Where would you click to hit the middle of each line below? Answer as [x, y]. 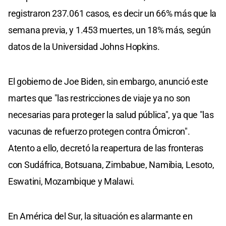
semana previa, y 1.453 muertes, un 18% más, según [109, 30]
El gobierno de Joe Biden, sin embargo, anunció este [108, 81]
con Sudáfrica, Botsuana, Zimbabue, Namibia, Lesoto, [111, 164]
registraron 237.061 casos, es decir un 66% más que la [112, 13]
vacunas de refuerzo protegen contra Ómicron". [99, 131]
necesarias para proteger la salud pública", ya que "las [111, 115]
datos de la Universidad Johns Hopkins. [84, 46]
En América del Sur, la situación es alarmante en [100, 216]
